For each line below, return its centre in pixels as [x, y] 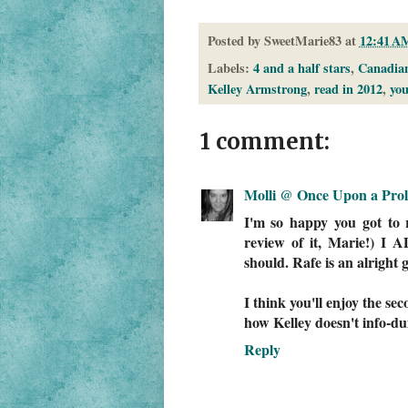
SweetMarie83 [302, 41]
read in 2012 [348, 89]
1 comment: [265, 142]
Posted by [235, 41]
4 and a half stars [301, 68]
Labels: [230, 68]
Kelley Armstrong [257, 89]
